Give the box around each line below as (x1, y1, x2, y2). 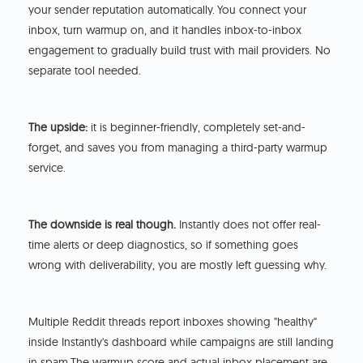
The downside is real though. (28, 217, 177, 233)
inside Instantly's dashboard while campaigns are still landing (28, 335, 335, 350)
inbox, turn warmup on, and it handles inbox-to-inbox (28, 23, 302, 38)
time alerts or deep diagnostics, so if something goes (28, 237, 299, 253)
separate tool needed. (28, 63, 142, 79)
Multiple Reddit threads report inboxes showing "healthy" (28, 314, 318, 330)
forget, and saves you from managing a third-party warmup (28, 140, 328, 156)
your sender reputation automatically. (28, 2, 216, 18)
